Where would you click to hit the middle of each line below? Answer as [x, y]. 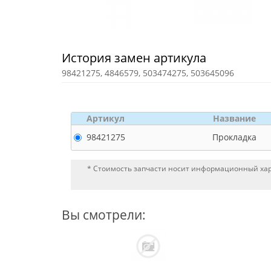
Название [234, 118]
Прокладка [234, 137]
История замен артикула [134, 58]
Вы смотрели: [104, 215]
